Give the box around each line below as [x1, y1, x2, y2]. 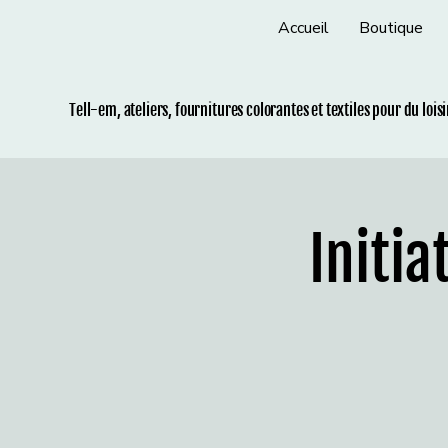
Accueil [277, 17, 329, 39]
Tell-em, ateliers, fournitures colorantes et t [69, 100, 331, 120]
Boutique [358, 17, 423, 39]
